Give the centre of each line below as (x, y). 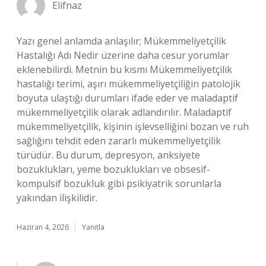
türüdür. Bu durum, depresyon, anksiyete (108, 155)
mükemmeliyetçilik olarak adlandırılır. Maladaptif (124, 112)
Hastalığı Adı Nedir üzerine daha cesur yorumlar (123, 55)
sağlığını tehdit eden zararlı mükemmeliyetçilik (119, 141)
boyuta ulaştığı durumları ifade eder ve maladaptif (127, 98)
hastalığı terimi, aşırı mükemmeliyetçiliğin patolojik (129, 84)
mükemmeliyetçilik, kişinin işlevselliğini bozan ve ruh (133, 126)
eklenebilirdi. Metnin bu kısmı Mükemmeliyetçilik (124, 69)
